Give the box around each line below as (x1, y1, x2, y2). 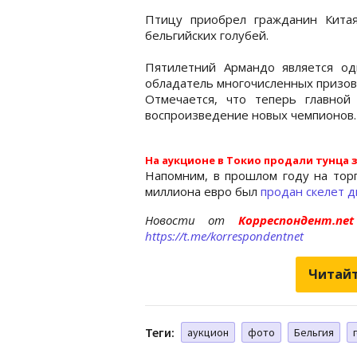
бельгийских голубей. (145, 26, 269, 43)
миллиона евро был (145, 182, 261, 199)
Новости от (145, 211, 226, 228)
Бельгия (294, 324, 334, 339)
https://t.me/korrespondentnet (145, 227, 304, 244)
